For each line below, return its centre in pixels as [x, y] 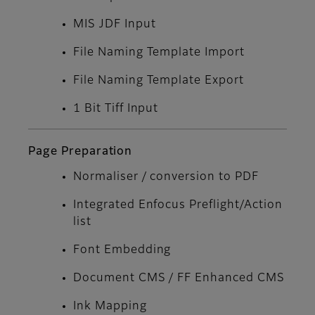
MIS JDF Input [115, 25]
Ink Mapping [110, 307]
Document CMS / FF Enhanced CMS [179, 279]
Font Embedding [122, 251]
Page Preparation [81, 152]
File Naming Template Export [159, 81]
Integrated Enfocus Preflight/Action [178, 206]
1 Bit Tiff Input [116, 109]
